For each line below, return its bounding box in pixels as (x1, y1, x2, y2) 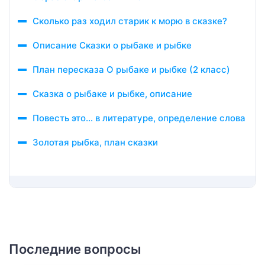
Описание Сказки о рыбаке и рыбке (33, 40, 192, 51)
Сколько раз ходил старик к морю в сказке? (33, 15, 227, 27)
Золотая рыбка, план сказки (33, 137, 158, 148)
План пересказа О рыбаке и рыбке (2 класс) (33, 64, 230, 75)
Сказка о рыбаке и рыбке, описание (33, 88, 192, 99)
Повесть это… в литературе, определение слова (33, 112, 245, 124)
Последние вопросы (9, 241, 141, 257)
